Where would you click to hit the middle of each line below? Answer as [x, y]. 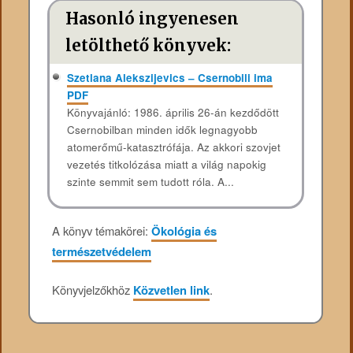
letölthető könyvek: [149, 46]
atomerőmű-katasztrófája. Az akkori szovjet [173, 147]
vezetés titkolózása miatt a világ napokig [166, 165]
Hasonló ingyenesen [152, 19]
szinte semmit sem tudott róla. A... [150, 182]
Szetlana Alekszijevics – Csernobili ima [169, 78]
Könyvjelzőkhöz [93, 289]
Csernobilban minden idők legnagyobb [162, 130]
